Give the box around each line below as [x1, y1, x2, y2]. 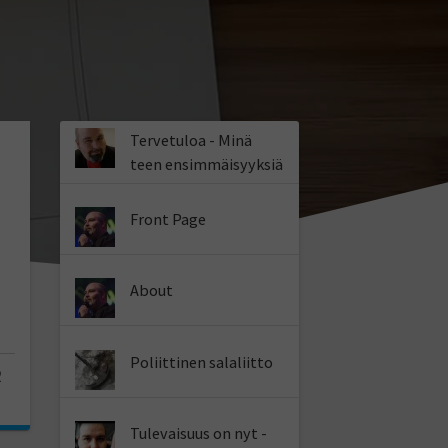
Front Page [130, 209, 207, 230]
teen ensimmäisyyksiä [130, 154, 284, 175]
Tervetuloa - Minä [130, 130, 253, 151]
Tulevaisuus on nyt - [130, 422, 268, 443]
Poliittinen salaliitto [130, 351, 274, 372]
